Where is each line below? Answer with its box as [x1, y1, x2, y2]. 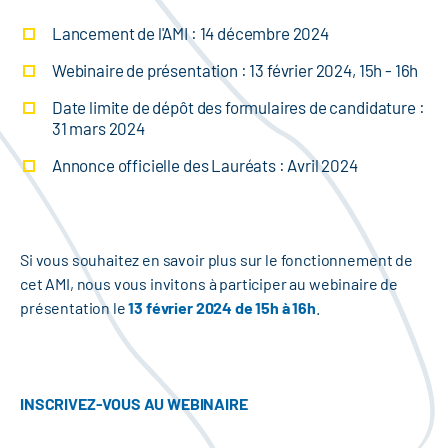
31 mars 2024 [51, 118, 145, 139]
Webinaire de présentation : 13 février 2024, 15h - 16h [51, 60, 419, 81]
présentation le [20, 298, 129, 318]
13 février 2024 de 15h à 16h [128, 298, 316, 318]
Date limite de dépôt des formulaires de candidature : [51, 97, 425, 118]
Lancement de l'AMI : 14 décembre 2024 [51, 23, 329, 44]
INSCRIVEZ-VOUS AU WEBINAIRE [20, 394, 248, 414]
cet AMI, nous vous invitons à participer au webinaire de [20, 274, 399, 294]
